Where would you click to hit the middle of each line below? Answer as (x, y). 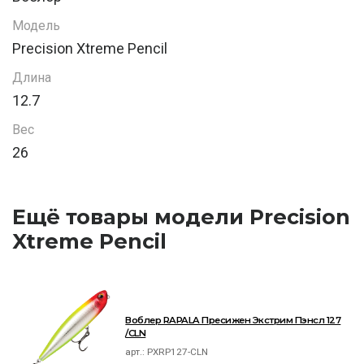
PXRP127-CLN (178, 352)
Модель (36, 26)
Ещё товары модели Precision (181, 217)
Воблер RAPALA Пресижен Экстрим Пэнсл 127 (233, 320)
